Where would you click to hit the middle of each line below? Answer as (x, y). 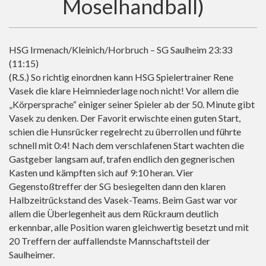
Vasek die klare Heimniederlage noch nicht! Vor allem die (124, 91)
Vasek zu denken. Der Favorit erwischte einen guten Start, (125, 118)
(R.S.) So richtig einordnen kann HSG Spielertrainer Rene (121, 77)
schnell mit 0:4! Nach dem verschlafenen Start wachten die (126, 145)
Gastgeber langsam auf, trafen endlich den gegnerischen (122, 159)
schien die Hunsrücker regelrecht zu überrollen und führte (125, 132)
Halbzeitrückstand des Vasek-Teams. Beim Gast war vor (123, 200)
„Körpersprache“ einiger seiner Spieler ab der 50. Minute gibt (132, 104)
